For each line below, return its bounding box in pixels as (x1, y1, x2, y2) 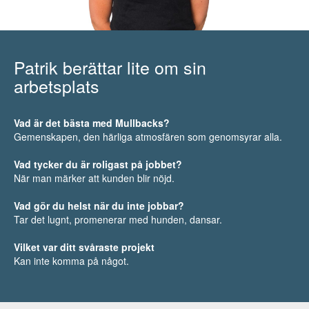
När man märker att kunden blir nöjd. (14, 170, 175, 185)
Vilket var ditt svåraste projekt (14, 239, 154, 254)
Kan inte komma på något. (14, 253, 129, 268)
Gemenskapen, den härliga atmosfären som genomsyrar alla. (14, 129, 282, 143)
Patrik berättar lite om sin (14, 54, 206, 79)
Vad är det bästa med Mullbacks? (14, 115, 170, 130)
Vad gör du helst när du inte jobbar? (14, 198, 184, 212)
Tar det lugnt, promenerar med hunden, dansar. (14, 212, 222, 226)
